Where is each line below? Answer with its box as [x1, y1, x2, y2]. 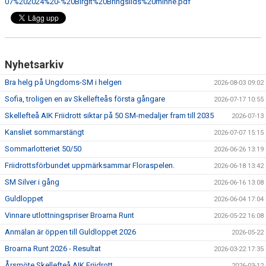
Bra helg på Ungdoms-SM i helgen [5, 78, 122, 87]
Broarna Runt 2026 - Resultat [5, 244, 101, 254]
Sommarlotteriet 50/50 [5, 144, 81, 154]
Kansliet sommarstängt [5, 128, 84, 137]
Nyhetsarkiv [5, 58, 64, 71]
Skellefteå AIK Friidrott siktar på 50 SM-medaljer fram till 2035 [5, 111, 214, 121]
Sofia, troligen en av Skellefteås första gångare [5, 94, 165, 104]
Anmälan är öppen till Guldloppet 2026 [5, 227, 136, 237]
